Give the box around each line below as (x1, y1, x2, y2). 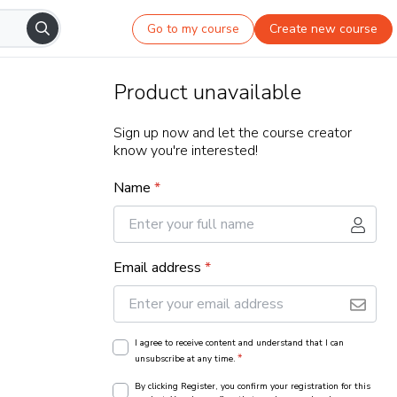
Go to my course (147, 19, 240, 37)
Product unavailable (113, 78, 301, 106)
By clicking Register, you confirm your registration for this (135, 380, 370, 393)
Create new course (269, 19, 378, 37)
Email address (113, 258, 201, 277)
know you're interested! (113, 141, 258, 160)
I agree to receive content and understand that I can (135, 337, 344, 349)
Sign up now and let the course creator (113, 123, 352, 143)
